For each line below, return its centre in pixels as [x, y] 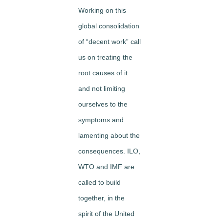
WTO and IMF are [106, 167]
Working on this [102, 11]
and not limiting [102, 89]
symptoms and [101, 120]
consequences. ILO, [109, 151]
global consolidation [109, 26]
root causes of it [103, 73]
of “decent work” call [109, 42]
